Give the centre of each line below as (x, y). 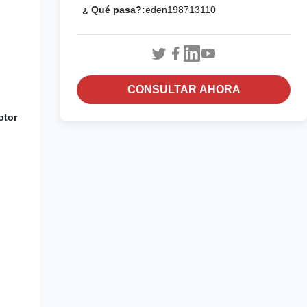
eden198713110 (181, 10)
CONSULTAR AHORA (184, 89)
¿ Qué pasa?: (114, 10)
